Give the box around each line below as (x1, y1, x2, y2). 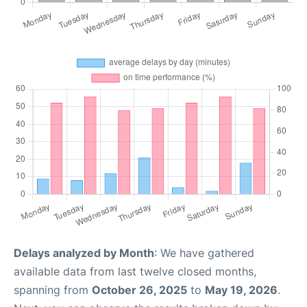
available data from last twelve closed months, (14, 265, 256, 278)
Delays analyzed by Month (14, 246, 154, 260)
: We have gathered (154, 246, 254, 260)
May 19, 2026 (205, 283, 278, 297)
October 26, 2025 (92, 283, 187, 297)
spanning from (14, 283, 92, 297)
